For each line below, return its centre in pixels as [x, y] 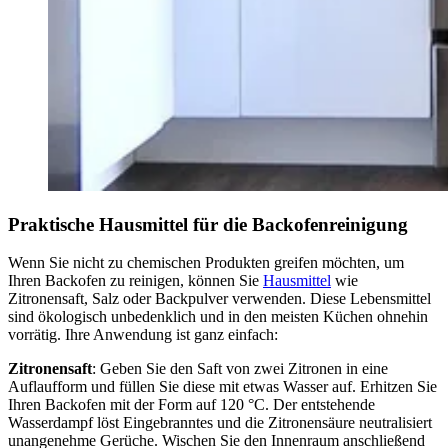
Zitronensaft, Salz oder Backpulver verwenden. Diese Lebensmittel [219, 299]
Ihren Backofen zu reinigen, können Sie [135, 281]
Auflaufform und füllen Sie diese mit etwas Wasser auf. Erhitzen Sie [222, 387]
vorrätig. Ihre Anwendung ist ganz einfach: [143, 335]
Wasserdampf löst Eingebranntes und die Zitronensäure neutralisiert [220, 423]
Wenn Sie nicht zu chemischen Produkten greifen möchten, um [206, 263]
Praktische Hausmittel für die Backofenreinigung [208, 224]
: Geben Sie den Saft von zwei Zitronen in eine [240, 369]
